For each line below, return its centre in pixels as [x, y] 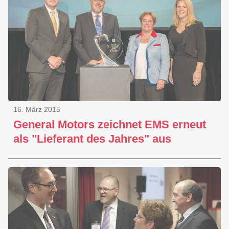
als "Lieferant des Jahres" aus [92, 139]
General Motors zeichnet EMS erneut [110, 124]
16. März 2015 [37, 109]
